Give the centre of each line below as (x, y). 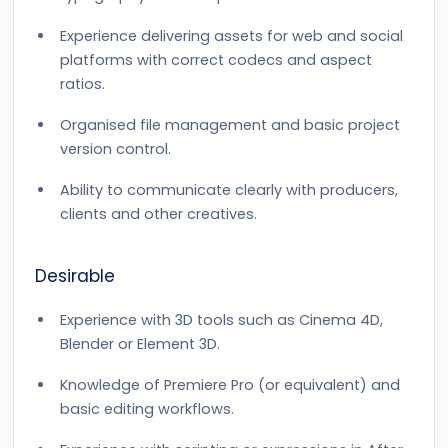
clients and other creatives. (158, 214)
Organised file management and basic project (230, 125)
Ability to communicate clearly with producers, (229, 190)
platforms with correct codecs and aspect (216, 60)
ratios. (82, 84)
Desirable (75, 276)
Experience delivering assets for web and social (231, 36)
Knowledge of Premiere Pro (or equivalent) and (230, 385)
